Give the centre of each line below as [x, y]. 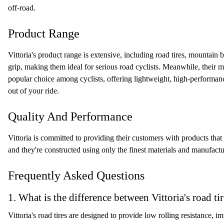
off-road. [22, 8]
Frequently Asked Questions [76, 175]
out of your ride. [33, 91]
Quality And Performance [70, 116]
